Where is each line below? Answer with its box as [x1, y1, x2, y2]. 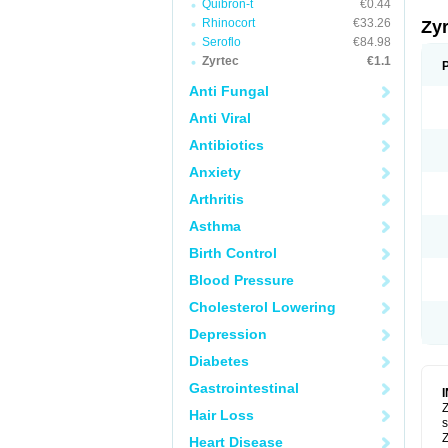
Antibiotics [189, 137, 264, 153]
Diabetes [189, 353, 249, 369]
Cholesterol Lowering [189, 299, 336, 315]
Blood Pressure [189, 272, 294, 288]
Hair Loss [189, 407, 254, 423]
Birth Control [189, 245, 277, 261]
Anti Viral [189, 110, 251, 126]
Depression [189, 326, 267, 342]
